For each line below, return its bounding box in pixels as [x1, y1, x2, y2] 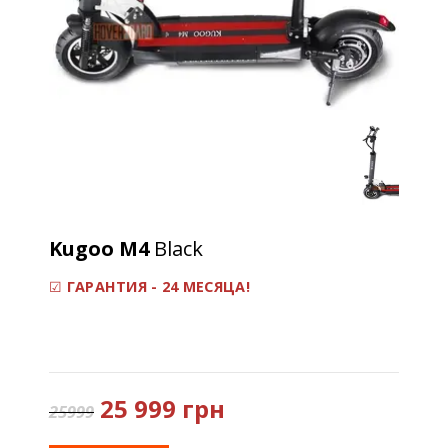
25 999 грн [100, 392, 231, 425]
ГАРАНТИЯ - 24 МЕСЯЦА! [66, 277, 250, 296]
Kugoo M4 [49, 235, 154, 262]
